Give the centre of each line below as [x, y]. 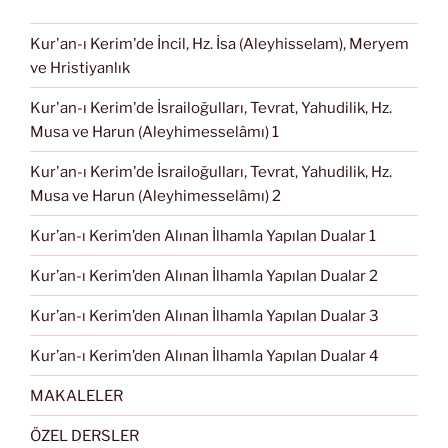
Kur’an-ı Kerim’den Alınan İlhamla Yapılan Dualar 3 [204, 315]
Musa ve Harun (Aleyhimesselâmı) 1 [154, 131]
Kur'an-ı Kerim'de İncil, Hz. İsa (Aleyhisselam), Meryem [219, 43]
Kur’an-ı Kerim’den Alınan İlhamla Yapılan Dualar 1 [203, 235]
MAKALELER [76, 395]
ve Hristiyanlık [80, 67]
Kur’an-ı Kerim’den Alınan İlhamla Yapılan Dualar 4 [204, 355]
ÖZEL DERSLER [84, 435]
